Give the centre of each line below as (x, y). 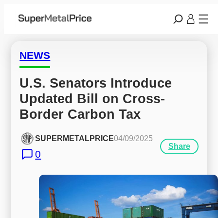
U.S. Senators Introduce (96, 83)
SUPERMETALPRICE (75, 139)
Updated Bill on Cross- (92, 98)
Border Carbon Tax (80, 114)
